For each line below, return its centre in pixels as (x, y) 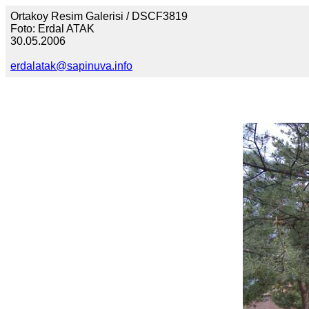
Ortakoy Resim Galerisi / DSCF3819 (99, 16)
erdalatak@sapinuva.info (71, 66)
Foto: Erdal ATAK (52, 29)
